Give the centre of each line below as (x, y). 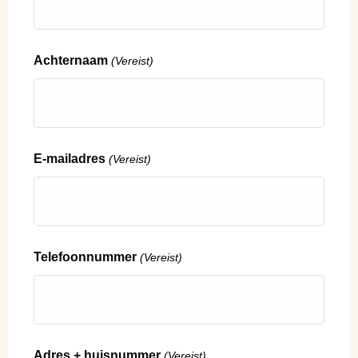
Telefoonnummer (85, 257)
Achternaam (71, 61)
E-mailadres (70, 159)
